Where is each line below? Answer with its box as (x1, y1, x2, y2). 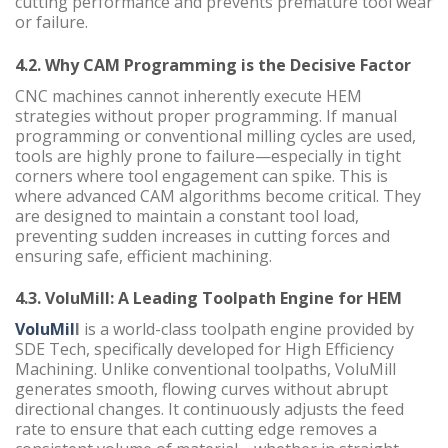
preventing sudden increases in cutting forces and (15, 224, 390, 247)
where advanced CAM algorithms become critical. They (15, 184, 421, 207)
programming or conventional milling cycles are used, (15, 124, 416, 147)
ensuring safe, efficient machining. (15, 244, 272, 267)
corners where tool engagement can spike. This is (15, 164, 388, 187)
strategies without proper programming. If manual (15, 104, 397, 127)
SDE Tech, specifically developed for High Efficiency (15, 338, 394, 361)
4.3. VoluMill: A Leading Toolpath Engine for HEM (15, 287, 402, 310)
